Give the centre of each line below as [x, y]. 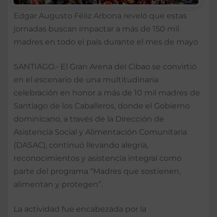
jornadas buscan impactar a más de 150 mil [96, 29]
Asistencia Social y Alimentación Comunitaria [100, 132]
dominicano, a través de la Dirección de [89, 119]
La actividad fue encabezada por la [80, 209]
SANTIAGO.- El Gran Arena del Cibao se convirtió [105, 66]
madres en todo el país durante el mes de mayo [106, 42]
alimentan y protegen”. [58, 184]
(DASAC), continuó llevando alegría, [81, 145]
